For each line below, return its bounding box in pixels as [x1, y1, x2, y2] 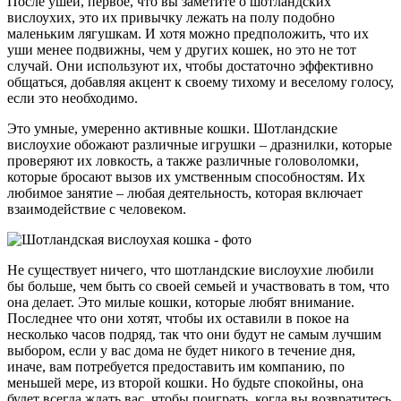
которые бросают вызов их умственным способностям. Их [7, 169, 365, 185]
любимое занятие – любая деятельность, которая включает [7, 185, 363, 201]
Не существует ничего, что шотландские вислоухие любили [7, 262, 374, 278]
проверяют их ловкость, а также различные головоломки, [7, 153, 359, 169]
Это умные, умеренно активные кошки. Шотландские [7, 121, 337, 137]
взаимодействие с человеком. [7, 201, 186, 218]
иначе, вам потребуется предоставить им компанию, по [7, 359, 345, 375]
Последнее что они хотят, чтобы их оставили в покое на [7, 311, 349, 327]
